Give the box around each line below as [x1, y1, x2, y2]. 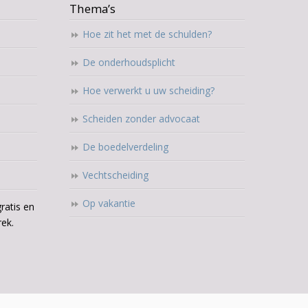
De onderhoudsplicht [82, 55, 175, 69]
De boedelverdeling [82, 140, 168, 153]
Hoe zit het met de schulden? [82, 27, 212, 41]
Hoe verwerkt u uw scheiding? [82, 83, 214, 97]
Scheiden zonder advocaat [82, 111, 200, 125]
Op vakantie [82, 196, 135, 210]
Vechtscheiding [82, 168, 148, 181]
